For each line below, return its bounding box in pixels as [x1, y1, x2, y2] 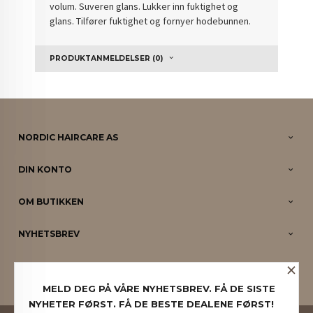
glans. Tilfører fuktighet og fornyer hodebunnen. [50, 15, 252, 28]
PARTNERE [18, 260, 68, 271]
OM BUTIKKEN [18, 196, 85, 207]
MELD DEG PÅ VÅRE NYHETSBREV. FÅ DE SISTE [43, 282, 275, 294]
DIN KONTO [18, 163, 73, 175]
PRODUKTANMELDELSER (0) [50, 53, 163, 63]
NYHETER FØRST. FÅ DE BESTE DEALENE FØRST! [29, 298, 274, 310]
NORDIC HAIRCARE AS [18, 131, 119, 143]
